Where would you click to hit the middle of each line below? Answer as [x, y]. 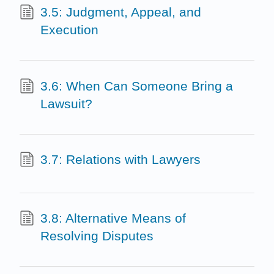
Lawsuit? [66, 103]
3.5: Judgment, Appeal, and [120, 12]
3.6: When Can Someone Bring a [136, 86]
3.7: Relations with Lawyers [120, 160]
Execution [69, 30]
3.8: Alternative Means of [113, 218]
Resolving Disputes [97, 235]
